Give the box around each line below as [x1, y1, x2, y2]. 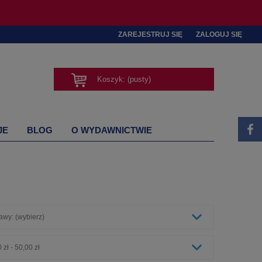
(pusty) [127, 75, 151, 84]
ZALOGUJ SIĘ [196, 30, 242, 39]
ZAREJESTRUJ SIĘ [118, 30, 182, 39]
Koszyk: [97, 75, 125, 84]
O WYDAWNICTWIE [71, 125, 152, 135]
